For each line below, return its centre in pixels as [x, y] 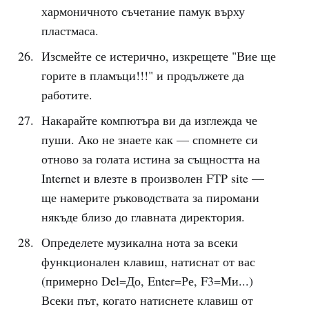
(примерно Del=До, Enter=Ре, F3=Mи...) [147, 281]
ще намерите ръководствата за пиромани [150, 197]
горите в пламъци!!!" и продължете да [142, 75]
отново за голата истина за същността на [150, 159]
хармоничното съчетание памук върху [143, 11]
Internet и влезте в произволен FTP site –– [152, 178]
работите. [67, 94]
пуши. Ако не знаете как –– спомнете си [149, 139]
